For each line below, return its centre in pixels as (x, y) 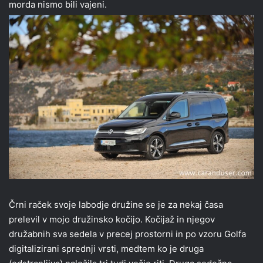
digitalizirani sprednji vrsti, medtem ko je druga (106, 248)
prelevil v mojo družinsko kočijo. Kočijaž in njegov (112, 219)
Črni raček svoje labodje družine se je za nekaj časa (116, 204)
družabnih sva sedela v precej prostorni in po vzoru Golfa (127, 234)
